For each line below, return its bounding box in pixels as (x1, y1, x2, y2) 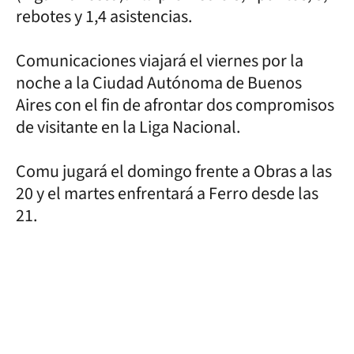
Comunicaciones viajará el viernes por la (16, 47, 303, 73)
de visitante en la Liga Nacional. (16, 114, 240, 140)
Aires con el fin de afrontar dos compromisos (16, 92, 334, 118)
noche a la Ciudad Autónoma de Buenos (16, 70, 302, 96)
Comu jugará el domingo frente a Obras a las (16, 158, 332, 184)
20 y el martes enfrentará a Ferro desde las (16, 180, 318, 206)
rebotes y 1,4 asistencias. (16, 3, 192, 29)
